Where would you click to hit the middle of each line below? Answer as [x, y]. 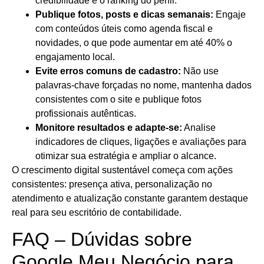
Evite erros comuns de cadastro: [108, 71]
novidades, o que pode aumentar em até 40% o [134, 43]
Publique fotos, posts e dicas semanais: [124, 15]
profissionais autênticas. [86, 114]
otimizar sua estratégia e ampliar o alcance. [126, 156]
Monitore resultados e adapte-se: [109, 128]
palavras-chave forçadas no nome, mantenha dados [143, 85]
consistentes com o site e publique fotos [118, 100]
